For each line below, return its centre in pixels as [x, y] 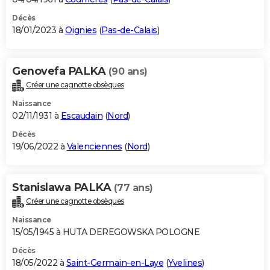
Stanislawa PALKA [63, 187]
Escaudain [81, 115]
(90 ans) [128, 71]
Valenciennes [94, 146]
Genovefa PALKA [60, 71]
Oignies [80, 30]
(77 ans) [133, 187]
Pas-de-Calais [129, 30]
